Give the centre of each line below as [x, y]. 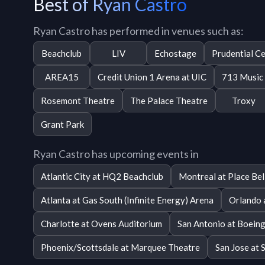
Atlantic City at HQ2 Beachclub [102, 176]
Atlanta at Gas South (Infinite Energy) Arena [127, 200]
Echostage [175, 53]
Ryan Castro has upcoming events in [116, 154]
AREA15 [62, 77]
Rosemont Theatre [78, 100]
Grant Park [62, 124]
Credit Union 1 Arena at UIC [152, 77]
